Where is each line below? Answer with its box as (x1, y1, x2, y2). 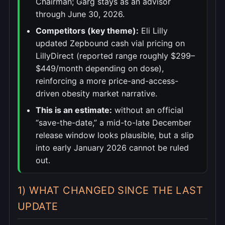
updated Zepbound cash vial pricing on (36, 38, 185, 49)
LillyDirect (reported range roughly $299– (36, 51, 195, 61)
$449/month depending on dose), (36, 63, 164, 74)
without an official (112, 105, 183, 116)
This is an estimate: (36, 105, 112, 116)
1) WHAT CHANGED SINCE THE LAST (18, 184, 203, 197)
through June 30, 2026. (36, 9, 125, 20)
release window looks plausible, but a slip (36, 130, 194, 141)
